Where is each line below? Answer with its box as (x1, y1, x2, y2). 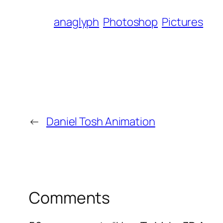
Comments (29, 187, 111, 209)
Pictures (161, 14, 204, 30)
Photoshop (103, 14, 158, 30)
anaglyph (54, 14, 100, 30)
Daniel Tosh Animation (46, 114, 155, 129)
